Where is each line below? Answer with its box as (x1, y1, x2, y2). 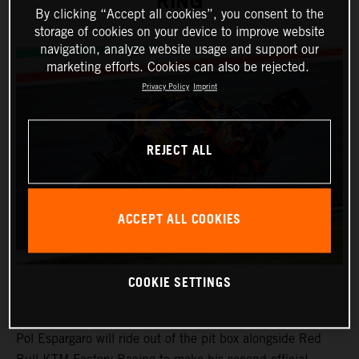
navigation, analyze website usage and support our (40, 42, 319, 58)
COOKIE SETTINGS (127, 271, 232, 296)
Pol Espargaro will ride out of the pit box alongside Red (16, 330, 321, 346)
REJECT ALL (147, 139, 212, 164)
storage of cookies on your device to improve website (34, 24, 325, 40)
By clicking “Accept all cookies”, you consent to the (35, 6, 324, 22)
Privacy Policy (142, 82, 189, 91)
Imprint (193, 82, 217, 91)
